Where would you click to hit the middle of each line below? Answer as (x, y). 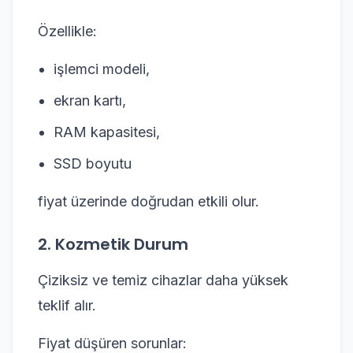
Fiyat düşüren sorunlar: (112, 343)
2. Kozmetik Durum (113, 244)
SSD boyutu (93, 163)
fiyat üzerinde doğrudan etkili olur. (149, 201)
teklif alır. (67, 305)
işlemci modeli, (102, 69)
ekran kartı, (90, 100)
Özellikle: (67, 31)
